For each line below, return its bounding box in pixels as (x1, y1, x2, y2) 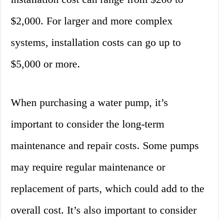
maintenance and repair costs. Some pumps (11, 139, 199, 152)
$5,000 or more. (11, 58, 81, 70)
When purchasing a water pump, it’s (11, 96, 169, 109)
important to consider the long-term (11, 118, 165, 131)
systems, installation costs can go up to (11, 36, 181, 49)
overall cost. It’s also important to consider (11, 204, 197, 217)
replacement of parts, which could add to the (11, 182, 205, 195)
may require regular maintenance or (11, 161, 166, 174)
